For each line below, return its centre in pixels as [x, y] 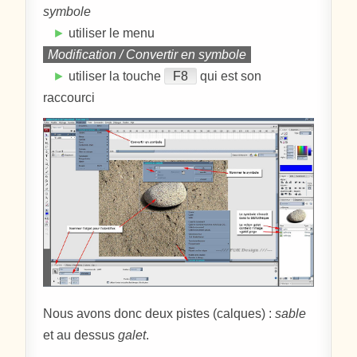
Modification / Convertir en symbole [147, 54]
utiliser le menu [110, 33]
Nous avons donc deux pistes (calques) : [159, 313]
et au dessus [81, 335]
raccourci [69, 97]
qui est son [229, 76]
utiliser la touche [115, 76]
